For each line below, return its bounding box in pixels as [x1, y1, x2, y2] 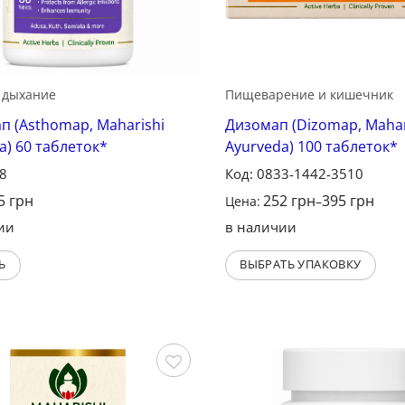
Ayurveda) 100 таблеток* [224, 137, 398, 157]
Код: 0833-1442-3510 [224, 165, 363, 184]
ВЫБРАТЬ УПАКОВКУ [240, 256, 362, 273]
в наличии [224, 218, 297, 237]
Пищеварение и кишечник [224, 86, 393, 104]
